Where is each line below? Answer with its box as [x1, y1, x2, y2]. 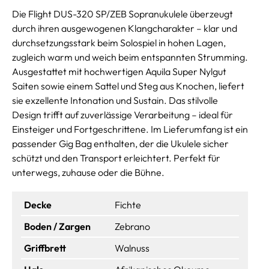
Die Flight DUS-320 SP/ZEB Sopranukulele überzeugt [12, 7, 233, 20]
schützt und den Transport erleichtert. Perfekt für [12, 151, 220, 164]
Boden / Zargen [24, 220, 91, 232]
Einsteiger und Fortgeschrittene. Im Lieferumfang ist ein [12, 122, 248, 135]
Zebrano [115, 220, 150, 232]
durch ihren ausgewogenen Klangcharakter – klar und [12, 22, 237, 34]
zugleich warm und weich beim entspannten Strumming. [12, 50, 248, 63]
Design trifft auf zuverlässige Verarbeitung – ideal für [12, 108, 233, 121]
